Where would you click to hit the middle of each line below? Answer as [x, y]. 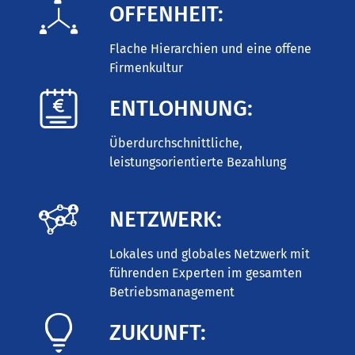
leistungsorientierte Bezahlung [198, 162]
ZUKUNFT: [158, 333]
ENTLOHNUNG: [181, 109]
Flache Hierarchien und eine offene [211, 48]
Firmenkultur [147, 67]
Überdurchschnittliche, [176, 143]
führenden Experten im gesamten [206, 273]
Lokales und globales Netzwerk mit [210, 254]
